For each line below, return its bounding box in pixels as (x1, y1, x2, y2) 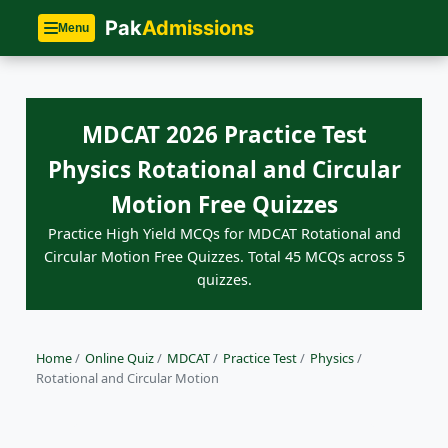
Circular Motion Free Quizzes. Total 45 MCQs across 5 (43, 247, 405, 267)
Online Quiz (85, 349, 154, 368)
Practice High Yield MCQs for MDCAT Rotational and (47, 224, 401, 244)
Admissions (142, 16, 254, 40)
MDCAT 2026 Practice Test (81, 119, 367, 151)
